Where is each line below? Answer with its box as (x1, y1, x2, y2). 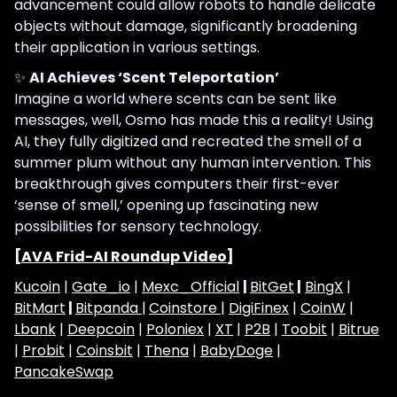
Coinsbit (76, 339, 133, 361)
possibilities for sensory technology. (14, 215, 261, 237)
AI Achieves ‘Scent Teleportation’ (29, 66, 279, 88)
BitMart (14, 297, 66, 318)
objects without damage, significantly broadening (14, 15, 357, 36)
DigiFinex (229, 297, 289, 318)
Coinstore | (149, 297, 225, 318)
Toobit (282, 318, 327, 339)
